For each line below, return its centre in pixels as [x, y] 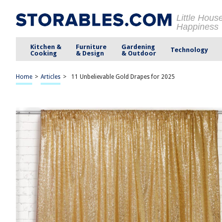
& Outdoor [139, 53]
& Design [90, 53]
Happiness [197, 27]
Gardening [138, 47]
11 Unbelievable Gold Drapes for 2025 [123, 77]
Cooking [44, 53]
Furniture [91, 47]
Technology [189, 50]
